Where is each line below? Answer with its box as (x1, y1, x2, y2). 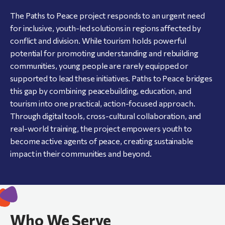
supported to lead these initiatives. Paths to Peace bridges (10, 73, 213, 83)
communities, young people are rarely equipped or (10, 60, 189, 70)
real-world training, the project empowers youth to (10, 123, 192, 133)
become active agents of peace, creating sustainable (10, 136, 193, 146)
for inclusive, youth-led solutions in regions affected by (10, 23, 201, 33)
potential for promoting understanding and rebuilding (10, 48, 198, 58)
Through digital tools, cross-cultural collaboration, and (10, 110, 201, 121)
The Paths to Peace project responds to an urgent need (10, 10, 205, 20)
